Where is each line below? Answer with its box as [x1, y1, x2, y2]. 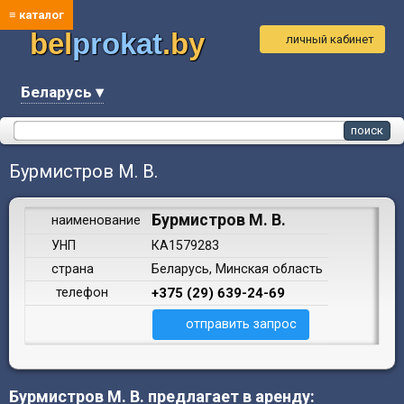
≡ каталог [9, 8, 64, 22]
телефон [52, 285, 109, 299]
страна [47, 262, 94, 276]
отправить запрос [186, 317, 298, 332]
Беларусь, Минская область [151, 262, 323, 276]
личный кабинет [286, 32, 375, 46]
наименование [47, 213, 141, 227]
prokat [72, 27, 162, 60]
